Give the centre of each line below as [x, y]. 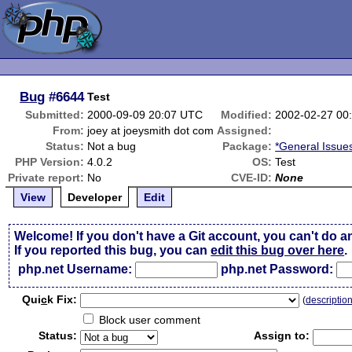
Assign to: [282, 335]
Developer [95, 197]
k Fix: [62, 299]
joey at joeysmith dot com [151, 130]
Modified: [247, 115]
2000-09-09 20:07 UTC [145, 115]
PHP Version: [50, 162]
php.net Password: [277, 269]
